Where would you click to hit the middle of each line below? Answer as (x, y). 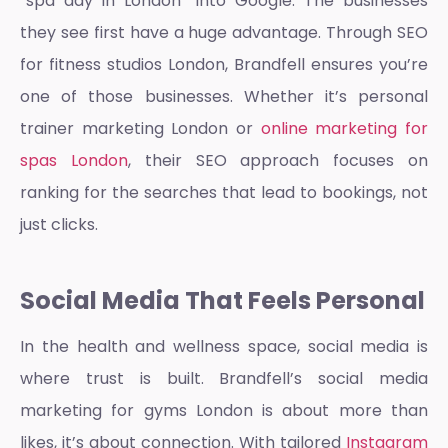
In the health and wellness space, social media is (224, 347)
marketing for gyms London (136, 411)
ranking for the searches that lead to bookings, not (224, 192)
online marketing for (344, 128)
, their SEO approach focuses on (278, 160)
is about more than (340, 411)
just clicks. (59, 224)
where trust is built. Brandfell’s (169, 379)
